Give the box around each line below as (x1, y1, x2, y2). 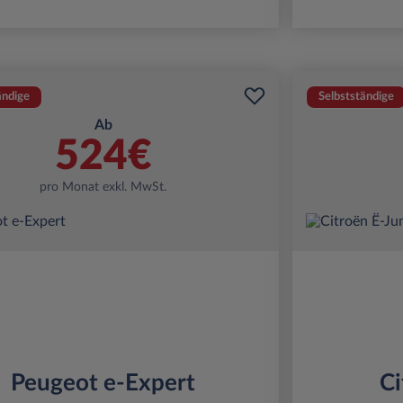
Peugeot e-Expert (11, 371, 195, 395)
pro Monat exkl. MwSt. (40, 180, 166, 193)
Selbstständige (318, 90, 394, 103)
